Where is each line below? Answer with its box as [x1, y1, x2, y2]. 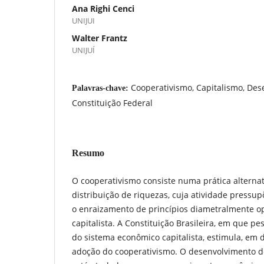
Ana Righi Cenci [72, 2, 134, 14]
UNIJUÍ [72, 44, 95, 55]
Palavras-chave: [72, 83, 131, 93]
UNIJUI [72, 15, 95, 26]
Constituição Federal [72, 97, 153, 108]
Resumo [72, 147, 104, 158]
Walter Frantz [72, 32, 127, 44]
